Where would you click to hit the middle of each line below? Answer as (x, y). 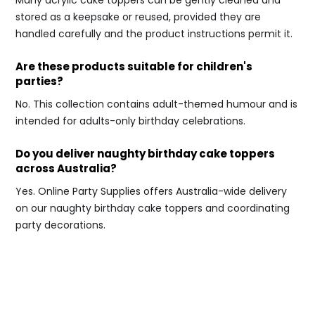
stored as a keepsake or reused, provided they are (138, 17)
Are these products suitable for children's (134, 66)
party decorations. (60, 225)
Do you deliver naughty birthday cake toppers (145, 154)
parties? (39, 81)
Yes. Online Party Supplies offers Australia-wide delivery (151, 191)
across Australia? (66, 168)
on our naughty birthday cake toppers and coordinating (153, 208)
